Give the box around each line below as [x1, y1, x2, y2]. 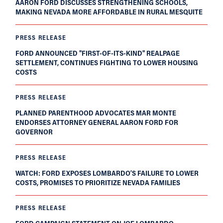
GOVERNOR [15, 127, 53, 137]
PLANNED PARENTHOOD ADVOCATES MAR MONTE [15, 108, 177, 118]
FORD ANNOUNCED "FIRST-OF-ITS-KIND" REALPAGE [15, 48, 180, 58]
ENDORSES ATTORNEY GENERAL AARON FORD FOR [15, 117, 179, 127]
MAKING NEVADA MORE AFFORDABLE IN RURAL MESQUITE [15, 7, 203, 17]
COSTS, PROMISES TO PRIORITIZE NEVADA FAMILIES [15, 177, 181, 187]
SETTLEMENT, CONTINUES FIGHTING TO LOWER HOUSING [15, 57, 199, 67]
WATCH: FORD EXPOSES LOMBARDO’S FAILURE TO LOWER [15, 168, 199, 178]
